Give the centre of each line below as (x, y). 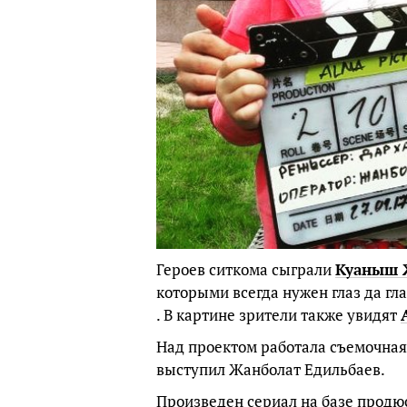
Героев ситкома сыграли (246, 269)
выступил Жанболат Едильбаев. (271, 369)
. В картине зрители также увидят (278, 314)
